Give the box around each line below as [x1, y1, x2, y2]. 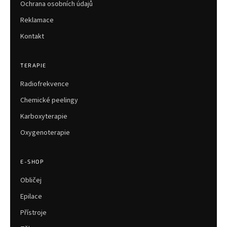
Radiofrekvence [20, 79, 69, 89]
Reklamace [20, 15, 54, 25]
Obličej [20, 175, 42, 185]
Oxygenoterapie [20, 127, 70, 138]
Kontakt [20, 31, 44, 42]
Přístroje [20, 207, 47, 218]
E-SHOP [20, 158, 44, 165]
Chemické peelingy [20, 95, 78, 105]
